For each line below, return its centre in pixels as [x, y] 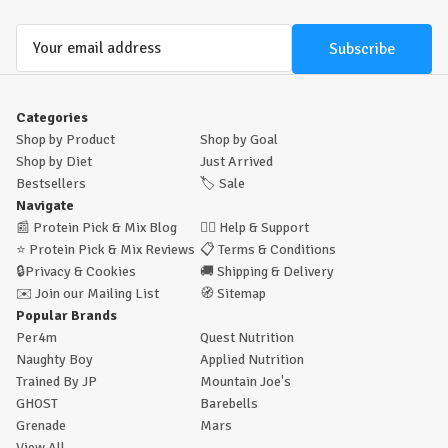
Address [44, 61]
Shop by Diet [54, 162]
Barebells [229, 404]
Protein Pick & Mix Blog [105, 228]
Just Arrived [236, 162]
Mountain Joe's [245, 382]
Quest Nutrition [247, 338]
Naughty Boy [54, 360]
